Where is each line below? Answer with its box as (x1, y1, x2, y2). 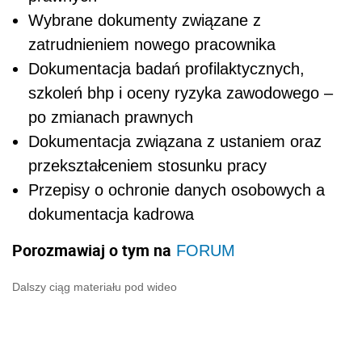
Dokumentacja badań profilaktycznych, (28, 60, 305, 78)
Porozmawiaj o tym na (12, 239, 171, 261)
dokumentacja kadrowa (28, 205, 194, 223)
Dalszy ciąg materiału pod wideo (12, 280, 177, 293)
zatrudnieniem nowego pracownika (28, 36, 276, 53)
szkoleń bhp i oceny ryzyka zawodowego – (28, 84, 333, 102)
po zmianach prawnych (28, 108, 193, 126)
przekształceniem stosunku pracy (28, 157, 267, 175)
